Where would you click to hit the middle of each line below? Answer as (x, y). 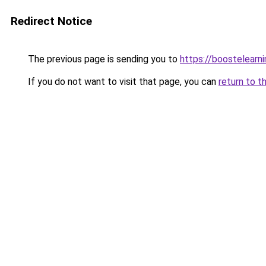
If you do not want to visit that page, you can (122, 82)
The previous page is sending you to (103, 59)
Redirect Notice (51, 21)
